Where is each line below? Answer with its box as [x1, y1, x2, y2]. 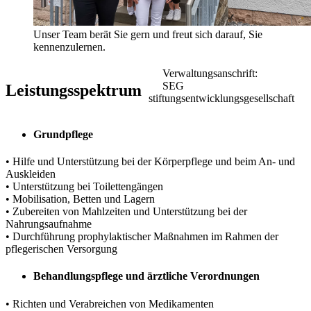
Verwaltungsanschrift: [162, 67, 258, 79]
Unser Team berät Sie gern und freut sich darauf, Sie [33, 28, 262, 40]
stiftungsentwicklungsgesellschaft [149, 92, 294, 104]
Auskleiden [6, 168, 56, 180]
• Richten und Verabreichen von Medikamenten [6, 297, 214, 310]
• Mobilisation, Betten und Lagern [6, 193, 155, 205]
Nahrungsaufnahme [6, 218, 92, 230]
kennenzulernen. [33, 40, 106, 53]
